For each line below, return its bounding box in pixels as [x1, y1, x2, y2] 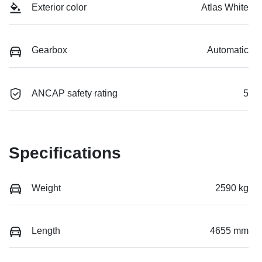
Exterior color [32, 2, 87, 13]
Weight [32, 182, 61, 193]
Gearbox [32, 45, 67, 56]
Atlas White [201, 2, 249, 13]
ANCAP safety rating [32, 88, 118, 98]
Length [32, 226, 60, 236]
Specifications [9, 143, 121, 162]
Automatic [207, 45, 249, 56]
